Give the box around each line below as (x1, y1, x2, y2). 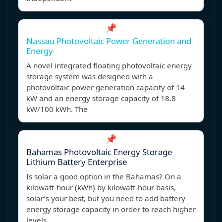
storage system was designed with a (26, 71, 153, 82)
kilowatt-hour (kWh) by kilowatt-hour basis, (26, 182, 176, 193)
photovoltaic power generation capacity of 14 (26, 82, 185, 93)
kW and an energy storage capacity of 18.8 (26, 93, 176, 104)
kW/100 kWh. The (26, 104, 88, 114)
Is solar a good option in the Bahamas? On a (26, 171, 181, 182)
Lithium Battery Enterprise (26, 156, 127, 168)
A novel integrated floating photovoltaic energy (26, 60, 192, 71)
